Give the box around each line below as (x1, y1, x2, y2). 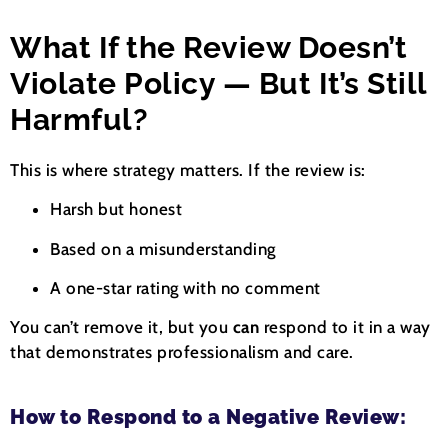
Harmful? (10, 101, 148, 137)
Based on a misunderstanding (50, 238, 276, 259)
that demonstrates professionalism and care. (10, 342, 354, 363)
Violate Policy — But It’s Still (10, 65, 427, 101)
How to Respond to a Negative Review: (10, 404, 406, 429)
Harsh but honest (50, 199, 182, 220)
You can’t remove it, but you (10, 317, 233, 338)
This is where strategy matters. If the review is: (10, 159, 366, 180)
